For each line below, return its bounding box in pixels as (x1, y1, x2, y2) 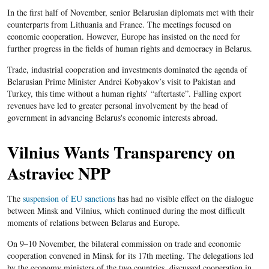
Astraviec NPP (7, 161, 110, 186)
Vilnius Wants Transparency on (7, 140, 235, 165)
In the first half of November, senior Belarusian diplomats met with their (7, 7, 254, 18)
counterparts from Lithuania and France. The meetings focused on (7, 19, 231, 30)
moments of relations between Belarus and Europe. (7, 217, 180, 228)
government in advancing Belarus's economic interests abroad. (7, 112, 218, 123)
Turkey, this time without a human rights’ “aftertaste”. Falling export (7, 88, 241, 99)
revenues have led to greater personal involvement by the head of (7, 100, 228, 111)
